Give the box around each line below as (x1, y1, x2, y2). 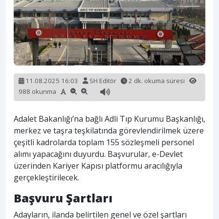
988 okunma (19, 87, 61, 96)
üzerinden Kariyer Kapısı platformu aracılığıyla (14, 160, 182, 172)
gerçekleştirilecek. (14, 172, 79, 183)
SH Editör (88, 76, 118, 86)
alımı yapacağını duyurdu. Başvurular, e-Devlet (14, 149, 183, 160)
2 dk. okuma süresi (127, 76, 189, 86)
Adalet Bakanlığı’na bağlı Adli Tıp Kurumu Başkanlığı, (14, 113, 205, 125)
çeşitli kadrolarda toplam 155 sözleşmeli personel (14, 137, 194, 148)
